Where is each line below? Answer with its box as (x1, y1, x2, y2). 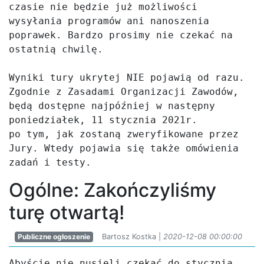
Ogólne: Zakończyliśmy (9, 179, 216, 202)
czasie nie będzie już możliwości (9, 1, 197, 12)
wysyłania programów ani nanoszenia (9, 15, 209, 27)
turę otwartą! (9, 201, 124, 224)
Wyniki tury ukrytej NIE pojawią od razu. (9, 72, 245, 83)
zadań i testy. (9, 157, 91, 168)
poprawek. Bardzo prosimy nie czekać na (9, 29, 233, 41)
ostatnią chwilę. (9, 44, 103, 55)
